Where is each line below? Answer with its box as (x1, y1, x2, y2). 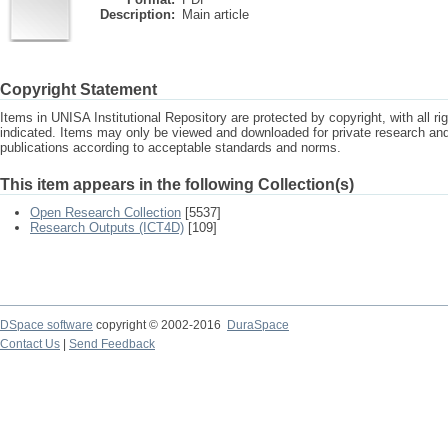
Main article (182, 7, 249, 22)
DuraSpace (227, 318, 289, 332)
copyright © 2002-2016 (93, 318, 227, 332)
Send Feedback (69, 337, 155, 351)
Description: (100, 7, 175, 22)
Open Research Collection (30, 205, 181, 220)
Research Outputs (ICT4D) (30, 220, 184, 235)
